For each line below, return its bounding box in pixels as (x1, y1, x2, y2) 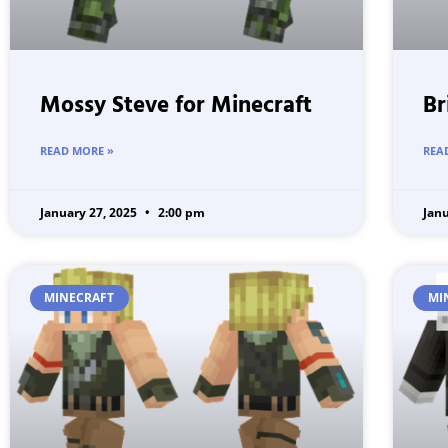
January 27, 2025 (40, 203, 140, 221)
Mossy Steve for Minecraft (40, 87, 312, 125)
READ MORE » (40, 142, 114, 158)
